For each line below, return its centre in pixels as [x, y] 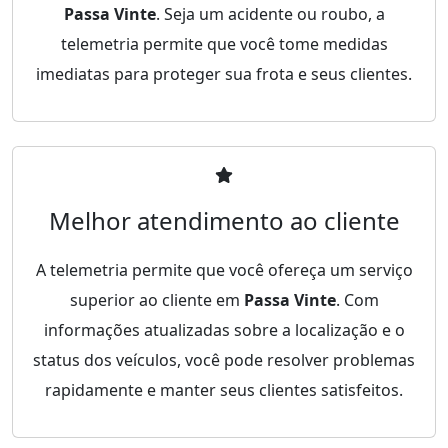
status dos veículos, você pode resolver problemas [224, 359]
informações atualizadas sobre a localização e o [224, 329]
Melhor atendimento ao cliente [224, 220]
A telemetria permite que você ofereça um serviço [224, 269]
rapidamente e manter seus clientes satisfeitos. [224, 389]
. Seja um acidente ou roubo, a [270, 13]
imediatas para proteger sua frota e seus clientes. [224, 73]
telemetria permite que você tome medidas [224, 43]
